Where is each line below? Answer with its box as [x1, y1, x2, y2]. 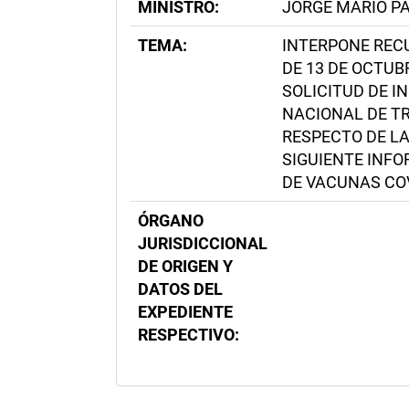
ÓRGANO [138, 211, 204, 230]
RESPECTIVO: [138, 325, 239, 344]
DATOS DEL [138, 279, 223, 299]
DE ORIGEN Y [138, 257, 233, 276]
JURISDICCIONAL [138, 234, 267, 253]
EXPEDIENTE [138, 302, 233, 321]
